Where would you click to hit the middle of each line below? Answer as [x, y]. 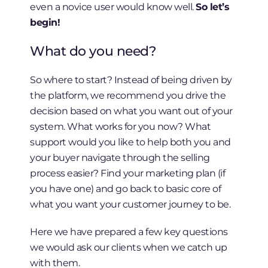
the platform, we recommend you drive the [128, 95]
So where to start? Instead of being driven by [131, 80]
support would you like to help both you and [130, 142]
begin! [45, 22]
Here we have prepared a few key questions [129, 232]
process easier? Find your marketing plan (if [128, 173]
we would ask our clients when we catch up [129, 247]
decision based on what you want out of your [131, 111]
